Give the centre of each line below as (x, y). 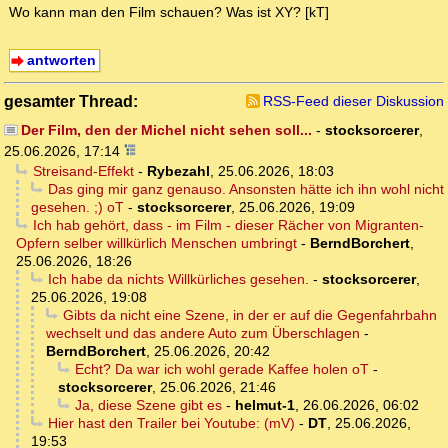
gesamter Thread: (71, 101)
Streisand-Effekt (83, 171)
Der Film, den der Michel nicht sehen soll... (166, 130)
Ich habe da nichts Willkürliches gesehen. (178, 279)
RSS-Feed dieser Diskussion (353, 101)
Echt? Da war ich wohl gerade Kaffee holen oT (221, 369)
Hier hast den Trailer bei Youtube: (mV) (171, 423)
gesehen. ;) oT (77, 207)
